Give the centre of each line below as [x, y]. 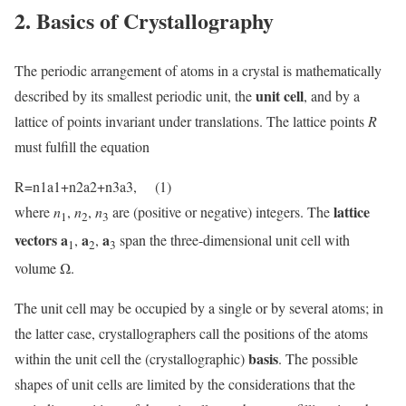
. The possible [318, 359]
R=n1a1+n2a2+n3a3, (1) [93, 186]
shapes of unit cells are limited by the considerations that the [185, 384]
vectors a [41, 240]
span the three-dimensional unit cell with [233, 240]
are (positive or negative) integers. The [221, 211]
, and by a [332, 95]
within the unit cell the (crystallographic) [131, 359]
